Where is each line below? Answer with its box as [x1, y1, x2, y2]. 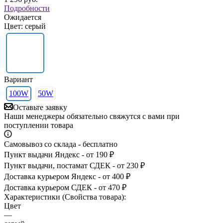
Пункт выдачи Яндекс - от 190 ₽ [4, 150, 114, 159]
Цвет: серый [4, 21, 46, 30]
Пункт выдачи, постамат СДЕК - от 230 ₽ [4, 161, 145, 170]
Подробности [4, 3, 50, 12]
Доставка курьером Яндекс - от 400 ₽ [4, 172, 130, 181]
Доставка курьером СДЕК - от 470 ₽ [4, 183, 126, 192]
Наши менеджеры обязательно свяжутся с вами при [4, 111, 180, 120]
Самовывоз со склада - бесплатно [4, 139, 117, 148]
